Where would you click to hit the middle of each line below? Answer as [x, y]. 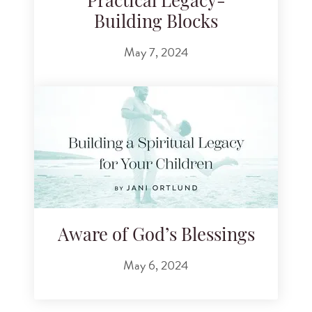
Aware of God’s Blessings [156, 237]
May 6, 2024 [156, 265]
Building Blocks [156, 24]
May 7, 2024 [156, 52]
